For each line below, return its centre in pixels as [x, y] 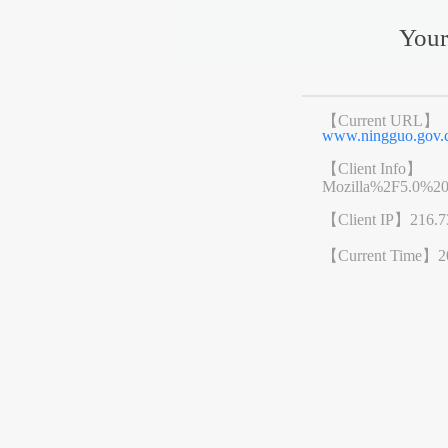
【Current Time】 [380, 256]
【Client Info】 [372, 169]
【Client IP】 [366, 220]
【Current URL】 [381, 121]
